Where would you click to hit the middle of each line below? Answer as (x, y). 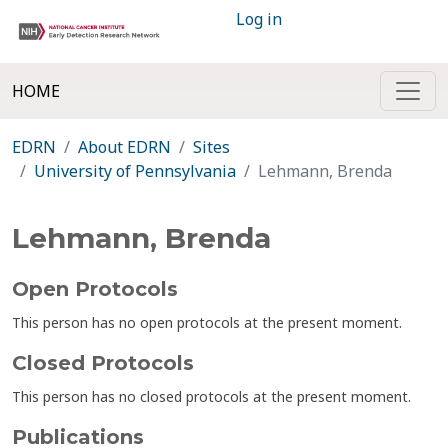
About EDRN (124, 147)
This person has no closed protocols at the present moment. (211, 396)
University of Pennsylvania (135, 171)
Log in (259, 19)
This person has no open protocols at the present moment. (207, 322)
